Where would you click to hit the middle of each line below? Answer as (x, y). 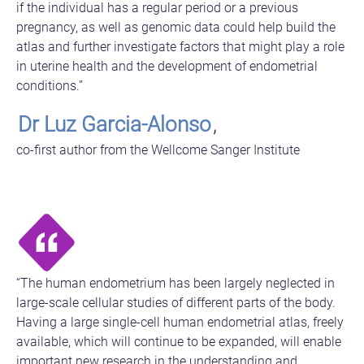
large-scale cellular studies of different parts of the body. (176, 302)
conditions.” (50, 85)
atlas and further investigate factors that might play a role (180, 46)
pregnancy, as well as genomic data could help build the (176, 27)
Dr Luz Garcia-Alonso (115, 124)
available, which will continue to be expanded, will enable (179, 341)
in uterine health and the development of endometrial (167, 66)
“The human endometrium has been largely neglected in (175, 283)
